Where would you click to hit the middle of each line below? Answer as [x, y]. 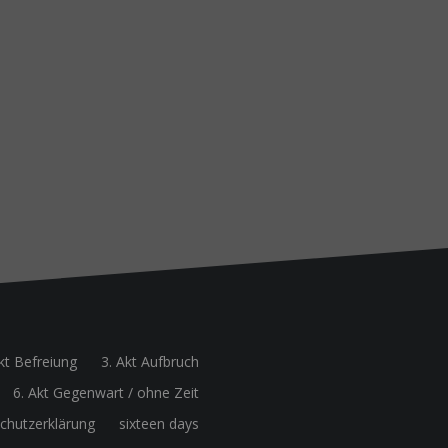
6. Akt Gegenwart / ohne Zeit [106, 393]
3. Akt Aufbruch [150, 362]
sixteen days [159, 424]
